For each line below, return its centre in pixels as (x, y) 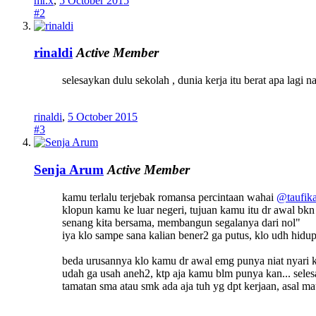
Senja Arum (69, 169)
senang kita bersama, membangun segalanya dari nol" (181, 222)
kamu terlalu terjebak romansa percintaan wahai (169, 197)
